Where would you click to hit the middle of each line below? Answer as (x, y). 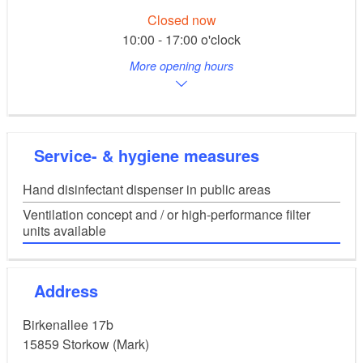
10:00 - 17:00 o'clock (181, 40)
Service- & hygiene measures (152, 155)
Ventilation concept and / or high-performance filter (167, 214)
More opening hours (181, 66)
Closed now (181, 20)
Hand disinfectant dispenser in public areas (147, 190)
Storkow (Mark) (106, 344)
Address (72, 290)
